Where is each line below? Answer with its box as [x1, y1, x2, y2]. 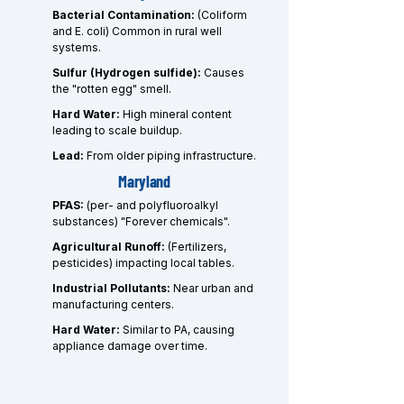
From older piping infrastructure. [87, 149, 256, 162]
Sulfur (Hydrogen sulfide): [52, 66, 201, 79]
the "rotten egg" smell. [52, 82, 171, 96]
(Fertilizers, [168, 240, 226, 253]
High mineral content [123, 107, 232, 121]
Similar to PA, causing [123, 323, 234, 336]
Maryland [118, 171, 170, 191]
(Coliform [197, 8, 247, 22]
